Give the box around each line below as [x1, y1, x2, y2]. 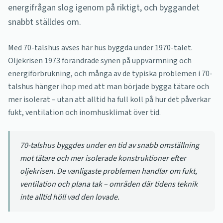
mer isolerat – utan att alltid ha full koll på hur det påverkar [8, 94, 211, 105]
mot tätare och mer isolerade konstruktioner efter [20, 153, 186, 164]
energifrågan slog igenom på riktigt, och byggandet [8, 1, 200, 14]
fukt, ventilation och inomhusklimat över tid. [8, 107, 161, 118]
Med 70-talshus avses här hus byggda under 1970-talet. [8, 42, 193, 53]
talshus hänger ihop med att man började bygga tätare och [8, 81, 209, 92]
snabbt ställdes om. [8, 16, 81, 28]
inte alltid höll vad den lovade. [20, 192, 119, 203]
